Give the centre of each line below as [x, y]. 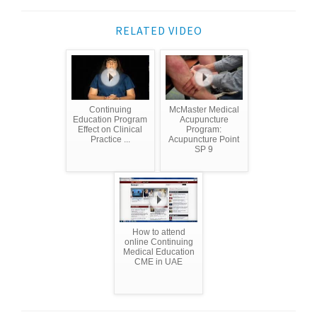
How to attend [158, 232]
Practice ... [110, 139]
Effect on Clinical [110, 129]
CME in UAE [158, 261]
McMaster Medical [204, 109]
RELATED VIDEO [158, 30]
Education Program [110, 119]
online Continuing [158, 242]
